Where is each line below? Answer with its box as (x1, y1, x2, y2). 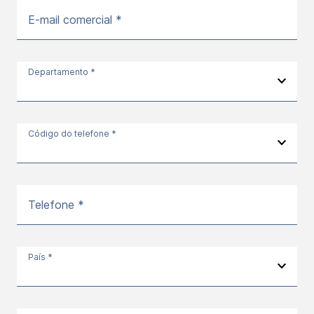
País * (28, 252, 53, 263)
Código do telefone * (28, 128, 116, 139)
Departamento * (28, 67, 95, 78)
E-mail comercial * (28, 13, 122, 27)
